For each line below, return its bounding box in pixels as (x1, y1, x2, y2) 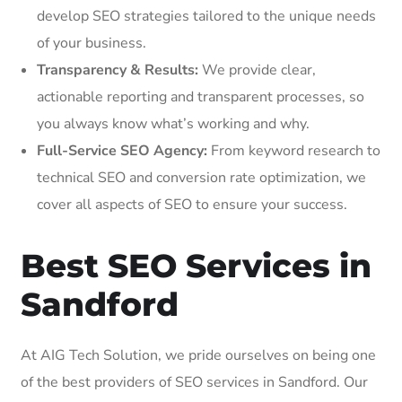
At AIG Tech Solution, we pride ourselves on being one (21, 345, 376, 365)
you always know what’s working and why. (37, 113, 310, 134)
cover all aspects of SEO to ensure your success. (37, 194, 347, 214)
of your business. (37, 32, 146, 53)
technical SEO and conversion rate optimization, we (37, 167, 366, 188)
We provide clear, (198, 59, 316, 80)
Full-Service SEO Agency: (37, 140, 207, 161)
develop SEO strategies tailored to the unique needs (37, 5, 376, 26)
